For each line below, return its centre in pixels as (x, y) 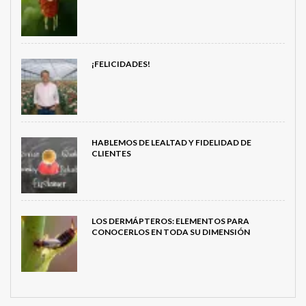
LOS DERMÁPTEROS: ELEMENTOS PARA (170, 221)
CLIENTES (111, 153)
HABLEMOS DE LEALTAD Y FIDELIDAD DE (171, 142)
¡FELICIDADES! (121, 64)
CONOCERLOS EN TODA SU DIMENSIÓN (170, 232)
